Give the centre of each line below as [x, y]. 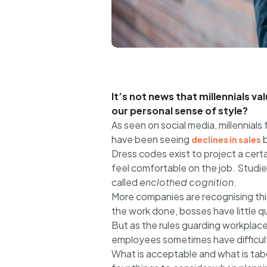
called [125, 182]
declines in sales [226, 139]
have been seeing [151, 139]
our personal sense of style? [180, 110]
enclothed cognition [187, 182]
